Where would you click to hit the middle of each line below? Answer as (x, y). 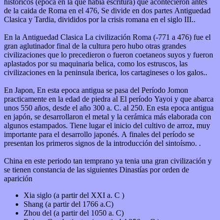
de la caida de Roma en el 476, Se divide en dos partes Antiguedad (107, 10)
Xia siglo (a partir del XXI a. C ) (74, 195)
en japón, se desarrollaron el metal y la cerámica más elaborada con (108, 116)
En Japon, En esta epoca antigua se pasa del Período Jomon (73, 90)
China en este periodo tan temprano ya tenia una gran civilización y (108, 161)
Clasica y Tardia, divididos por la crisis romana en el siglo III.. (100, 19)
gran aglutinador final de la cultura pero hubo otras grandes (95, 46)
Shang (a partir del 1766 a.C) (69, 204)
